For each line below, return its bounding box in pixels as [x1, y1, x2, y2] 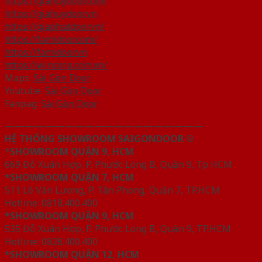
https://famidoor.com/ [5, 33, 98, 46]
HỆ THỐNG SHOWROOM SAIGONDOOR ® [5, 132, 194, 146]
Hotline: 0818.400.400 [5, 196, 98, 210]
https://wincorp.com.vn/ [5, 58, 108, 72]
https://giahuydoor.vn [5, 7, 97, 20]
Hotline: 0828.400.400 [5, 235, 98, 249]
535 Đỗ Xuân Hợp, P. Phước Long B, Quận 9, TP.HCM [5, 222, 231, 236]
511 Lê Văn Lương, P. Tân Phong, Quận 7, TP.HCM [5, 184, 220, 197]
